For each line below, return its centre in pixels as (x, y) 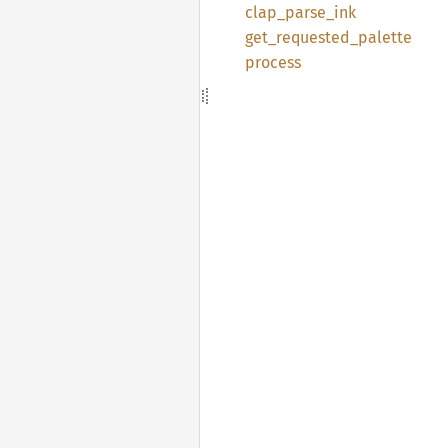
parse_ (309, 12)
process (273, 62)
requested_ (317, 37)
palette (385, 37)
